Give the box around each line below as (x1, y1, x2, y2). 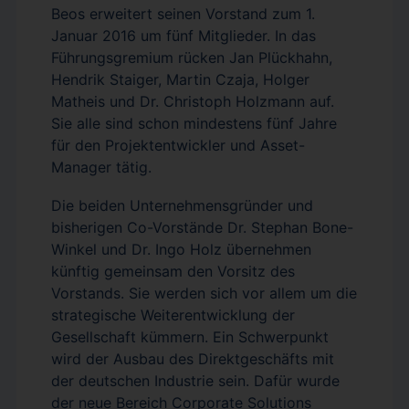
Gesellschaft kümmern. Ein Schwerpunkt (51, 328, 329, 346)
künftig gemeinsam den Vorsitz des (51, 262, 295, 280)
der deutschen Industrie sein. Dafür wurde (51, 372, 340, 390)
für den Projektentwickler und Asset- (51, 136, 305, 154)
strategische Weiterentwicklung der (51, 306, 295, 324)
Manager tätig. (51, 158, 152, 176)
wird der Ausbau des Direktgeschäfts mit (51, 350, 334, 368)
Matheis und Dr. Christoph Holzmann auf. (51, 92, 334, 110)
